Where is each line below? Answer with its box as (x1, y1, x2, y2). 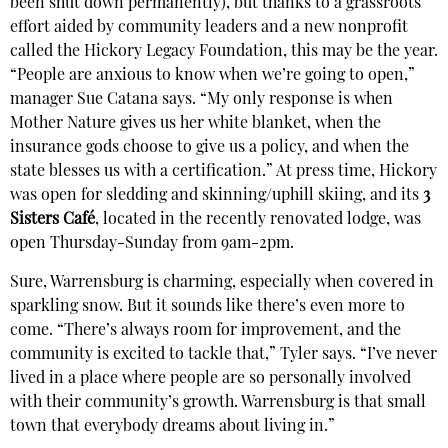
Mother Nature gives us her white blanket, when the (10, 116, 381, 133)
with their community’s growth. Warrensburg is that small (10, 394, 426, 411)
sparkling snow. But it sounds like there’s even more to (10, 298, 405, 315)
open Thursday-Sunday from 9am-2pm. (10, 236, 294, 253)
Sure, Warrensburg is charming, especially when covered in (10, 274, 434, 291)
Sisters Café (10, 212, 95, 229)
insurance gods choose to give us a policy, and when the (10, 140, 409, 157)
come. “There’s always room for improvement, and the (10, 322, 401, 339)
